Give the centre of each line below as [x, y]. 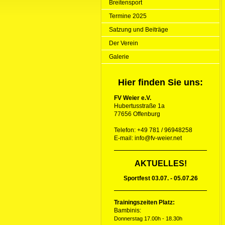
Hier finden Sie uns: [160, 82]
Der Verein [124, 43]
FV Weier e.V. [133, 98]
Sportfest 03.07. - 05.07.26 [160, 178]
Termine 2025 [128, 16]
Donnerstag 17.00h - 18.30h [148, 218]
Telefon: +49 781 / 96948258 [153, 130]
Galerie [119, 57]
